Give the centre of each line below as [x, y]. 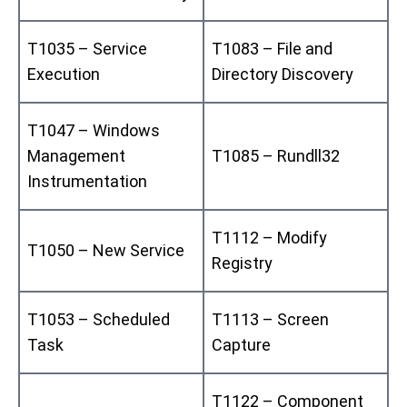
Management [76, 155]
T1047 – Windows [94, 130]
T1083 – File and [272, 48]
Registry [242, 263]
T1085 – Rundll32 [276, 155]
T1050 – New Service [106, 250]
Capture [241, 344]
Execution [64, 74]
